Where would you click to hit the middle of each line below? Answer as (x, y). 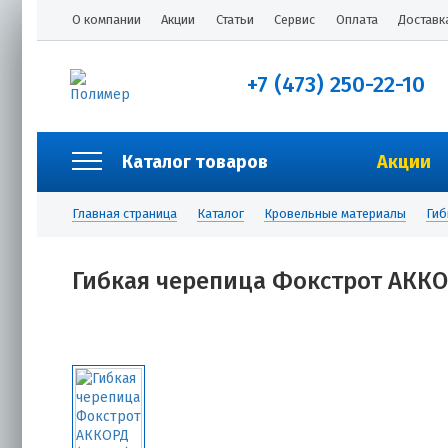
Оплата (356, 19)
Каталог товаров (195, 162)
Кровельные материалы (335, 213)
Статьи (234, 19)
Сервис (295, 19)
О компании (106, 19)
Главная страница (124, 213)
